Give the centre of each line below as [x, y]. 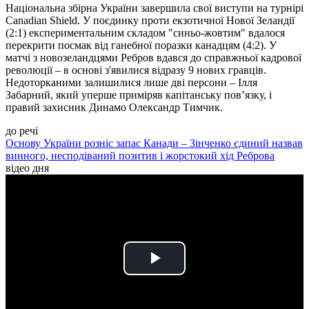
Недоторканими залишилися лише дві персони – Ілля [131, 83]
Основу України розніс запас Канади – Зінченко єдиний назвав [154, 143]
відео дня [27, 168]
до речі [22, 131]
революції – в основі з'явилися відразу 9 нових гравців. [136, 70]
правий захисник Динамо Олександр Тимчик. [114, 108]
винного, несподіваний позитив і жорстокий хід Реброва [140, 156]
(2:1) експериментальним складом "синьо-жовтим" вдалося [145, 33]
